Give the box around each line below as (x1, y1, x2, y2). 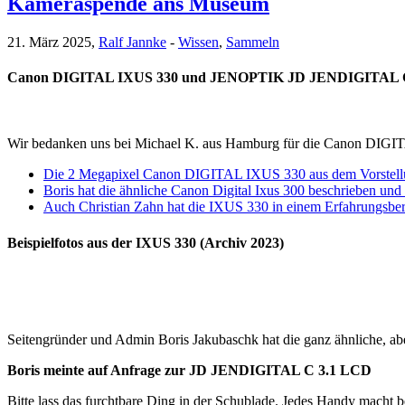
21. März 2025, (7, 33, 99, 50)
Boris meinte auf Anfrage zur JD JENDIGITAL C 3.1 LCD (7, 362, 372, 378)
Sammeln (226, 33, 279, 50)
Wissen (178, 33, 219, 50)
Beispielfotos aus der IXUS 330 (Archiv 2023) (7, 234, 284, 250)
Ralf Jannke (99, 33, 166, 50)
